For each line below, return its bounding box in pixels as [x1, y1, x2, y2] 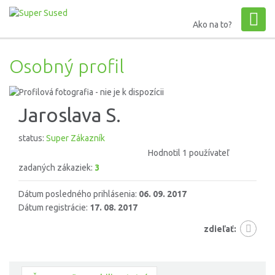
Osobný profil [9, 55, 124, 77]
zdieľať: [204, 224, 236, 234]
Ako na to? [193, 20, 232, 29]
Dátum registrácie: [18, 203, 90, 213]
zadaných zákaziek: [18, 163, 95, 173]
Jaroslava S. [18, 104, 121, 126]
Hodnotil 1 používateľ [148, 148, 229, 158]
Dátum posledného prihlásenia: [18, 189, 139, 199]
